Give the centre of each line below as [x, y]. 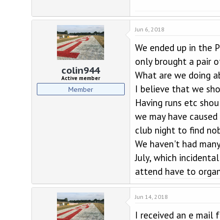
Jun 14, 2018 [151, 197]
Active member [81, 78]
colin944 [81, 70]
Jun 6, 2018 [150, 29]
